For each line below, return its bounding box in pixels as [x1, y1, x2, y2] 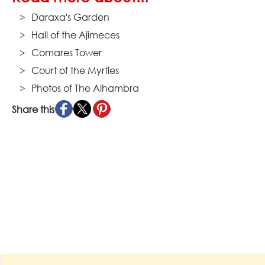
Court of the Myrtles [31, 64, 119, 77]
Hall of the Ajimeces [31, 29, 119, 41]
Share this [12, 104, 55, 116]
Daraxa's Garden [31, 11, 109, 24]
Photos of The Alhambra [31, 82, 139, 95]
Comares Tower [31, 47, 102, 59]
